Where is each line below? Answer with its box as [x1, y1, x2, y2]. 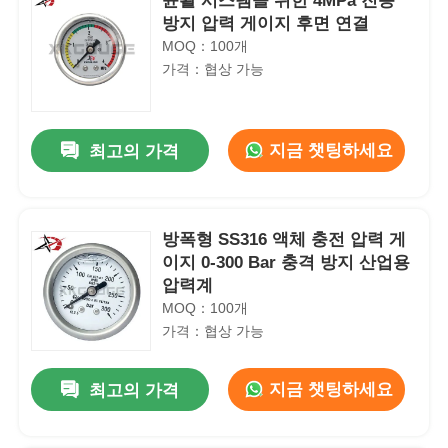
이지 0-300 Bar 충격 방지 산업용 [162, 252, 411, 272]
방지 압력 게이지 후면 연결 [162, 13, 370, 33]
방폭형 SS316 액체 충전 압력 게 [162, 229, 407, 249]
